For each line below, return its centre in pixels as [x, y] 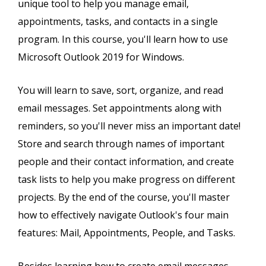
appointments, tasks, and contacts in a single [118, 22]
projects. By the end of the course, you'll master [124, 197]
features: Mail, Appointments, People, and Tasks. [126, 233]
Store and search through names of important [121, 144]
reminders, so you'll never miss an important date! [129, 126]
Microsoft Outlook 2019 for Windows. [101, 57]
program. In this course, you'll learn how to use [123, 39]
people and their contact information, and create [126, 162]
